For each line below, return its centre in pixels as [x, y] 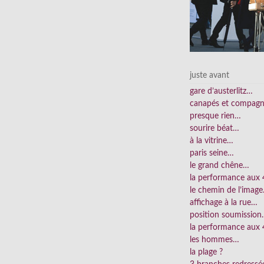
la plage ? [206, 253]
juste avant [209, 75]
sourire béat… [214, 129]
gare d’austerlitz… [221, 92]
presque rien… [215, 116]
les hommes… [214, 240]
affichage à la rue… [224, 203]
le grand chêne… [220, 166]
